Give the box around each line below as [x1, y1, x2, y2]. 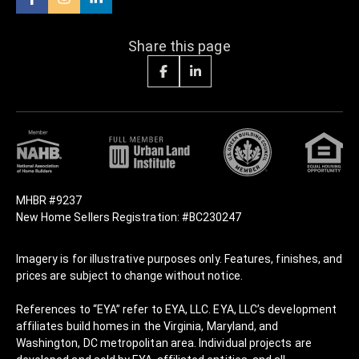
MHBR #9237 [15, 194, 83, 208]
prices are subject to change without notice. [15, 269, 243, 283]
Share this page [128, 38, 231, 55]
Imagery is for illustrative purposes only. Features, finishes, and [15, 252, 343, 266]
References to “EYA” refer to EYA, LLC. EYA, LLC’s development [15, 303, 337, 317]
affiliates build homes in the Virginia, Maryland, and [15, 320, 279, 333]
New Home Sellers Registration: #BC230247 [15, 211, 242, 224]
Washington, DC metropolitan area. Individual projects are [15, 337, 312, 350]
